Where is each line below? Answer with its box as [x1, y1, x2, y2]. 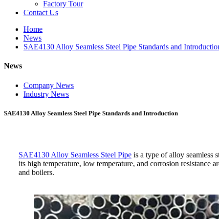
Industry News [23, 89, 69, 98]
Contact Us [23, 8, 58, 17]
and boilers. [19, 168, 54, 176]
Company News [23, 81, 74, 89]
